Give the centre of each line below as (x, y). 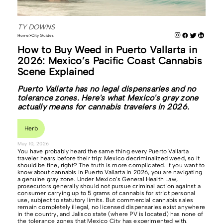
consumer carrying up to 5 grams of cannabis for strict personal (107, 193)
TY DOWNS (36, 27)
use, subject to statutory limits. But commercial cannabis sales (106, 200)
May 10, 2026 (33, 144)
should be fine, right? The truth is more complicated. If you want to (111, 165)
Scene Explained (56, 72)
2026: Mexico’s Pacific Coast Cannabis (110, 61)
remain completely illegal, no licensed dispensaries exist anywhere (111, 207)
